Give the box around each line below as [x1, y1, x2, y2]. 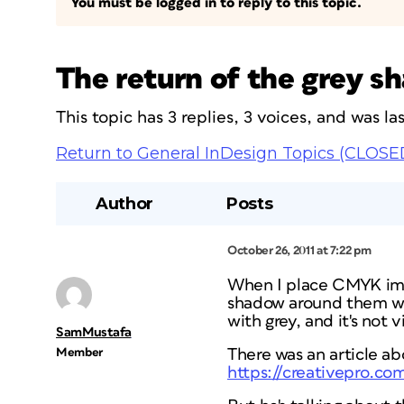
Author [96, 194, 153, 214]
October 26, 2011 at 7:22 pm [227, 244, 372, 257]
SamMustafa [56, 326, 132, 339]
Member [56, 346, 103, 359]
